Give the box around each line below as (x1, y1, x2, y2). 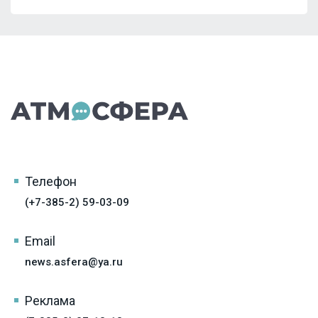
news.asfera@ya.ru (25, 255, 123, 268)
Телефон (25, 173, 77, 189)
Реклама (25, 292, 75, 308)
